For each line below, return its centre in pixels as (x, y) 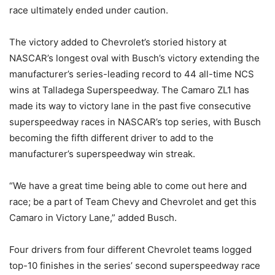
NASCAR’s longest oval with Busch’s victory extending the (134, 58)
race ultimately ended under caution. (89, 10)
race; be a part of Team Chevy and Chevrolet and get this (133, 202)
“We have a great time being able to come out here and (128, 186)
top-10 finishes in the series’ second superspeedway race (135, 266)
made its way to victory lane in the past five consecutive (130, 106)
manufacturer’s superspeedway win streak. (102, 154)
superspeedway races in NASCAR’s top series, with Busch (135, 122)
